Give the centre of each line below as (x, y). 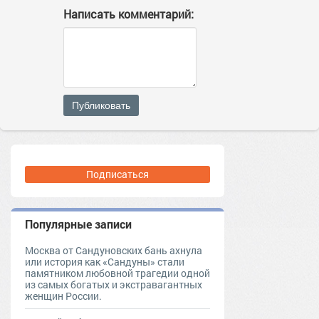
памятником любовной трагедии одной (117, 273)
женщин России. (63, 296)
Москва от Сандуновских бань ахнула (114, 251)
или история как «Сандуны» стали (105, 262)
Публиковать (101, 106)
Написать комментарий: (129, 14)
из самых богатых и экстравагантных (114, 285)
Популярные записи (78, 224)
